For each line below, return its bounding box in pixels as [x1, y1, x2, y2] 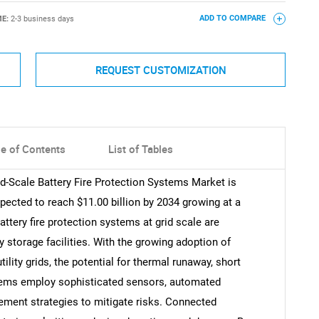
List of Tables [108, 142, 173, 157]
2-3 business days [10, 14, 74, 23]
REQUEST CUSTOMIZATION [95, 62, 226, 77]
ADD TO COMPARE [199, 14, 268, 23]
